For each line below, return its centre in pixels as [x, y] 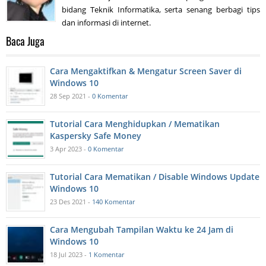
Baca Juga [25, 41]
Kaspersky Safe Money [96, 135]
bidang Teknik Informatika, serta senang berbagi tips [161, 9]
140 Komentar [113, 201]
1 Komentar [106, 254]
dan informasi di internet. [106, 22]
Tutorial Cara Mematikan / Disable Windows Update [155, 176]
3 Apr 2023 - [69, 148]
